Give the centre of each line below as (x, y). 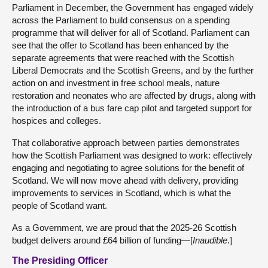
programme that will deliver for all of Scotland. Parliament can (131, 32)
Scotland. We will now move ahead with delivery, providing (125, 180)
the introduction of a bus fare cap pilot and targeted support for (132, 108)
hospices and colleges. (57, 120)
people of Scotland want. (60, 205)
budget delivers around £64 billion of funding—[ (102, 240)
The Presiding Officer (60, 260)
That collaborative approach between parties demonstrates (126, 142)
